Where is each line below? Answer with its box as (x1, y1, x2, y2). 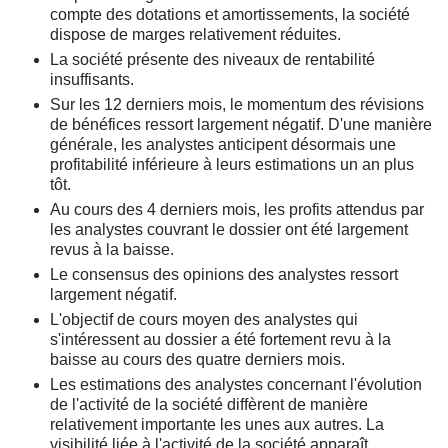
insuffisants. (50, 71, 134, 88)
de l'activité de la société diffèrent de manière (50, 396, 368, 413)
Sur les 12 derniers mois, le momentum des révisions (50, 96, 424, 113)
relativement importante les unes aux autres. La (50, 416, 384, 433)
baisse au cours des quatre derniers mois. (50, 351, 345, 368)
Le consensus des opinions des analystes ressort (50, 266, 398, 283)
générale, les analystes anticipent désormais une (50, 136, 396, 153)
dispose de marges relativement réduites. (50, 26, 341, 43)
